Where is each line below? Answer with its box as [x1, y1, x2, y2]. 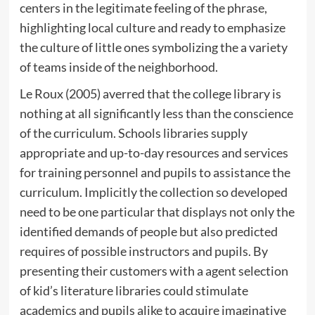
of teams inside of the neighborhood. [19, 58, 218, 75]
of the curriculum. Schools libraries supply [19, 124, 247, 141]
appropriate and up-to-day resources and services [19, 144, 288, 160]
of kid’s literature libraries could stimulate [19, 282, 248, 298]
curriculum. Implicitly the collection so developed [19, 184, 288, 200]
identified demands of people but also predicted [19, 223, 278, 239]
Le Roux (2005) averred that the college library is [19, 85, 281, 101]
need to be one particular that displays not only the [19, 203, 295, 219]
